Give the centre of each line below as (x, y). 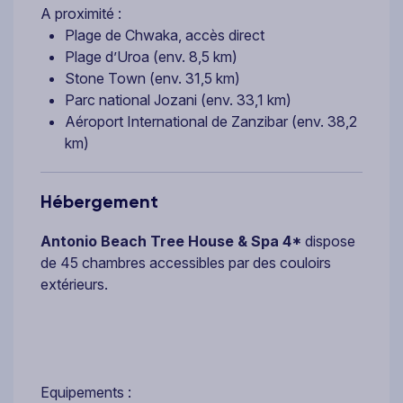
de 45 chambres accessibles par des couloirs (186, 262)
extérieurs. (74, 284)
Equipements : (86, 392)
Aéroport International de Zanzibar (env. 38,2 (211, 121)
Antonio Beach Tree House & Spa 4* (171, 241)
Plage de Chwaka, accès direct (165, 35)
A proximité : (81, 13)
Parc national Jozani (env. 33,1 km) (178, 99)
